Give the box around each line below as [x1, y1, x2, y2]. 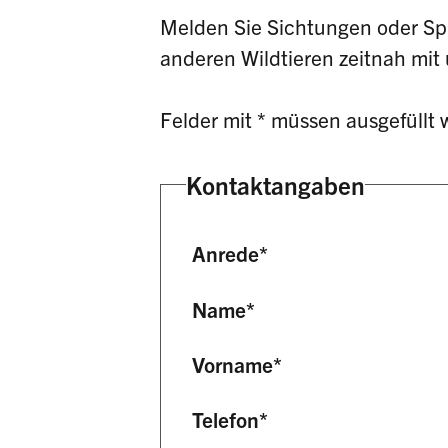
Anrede [192, 240, 260, 267]
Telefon [192, 406, 260, 433]
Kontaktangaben [185, 168, 365, 200]
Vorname [192, 350, 274, 377]
